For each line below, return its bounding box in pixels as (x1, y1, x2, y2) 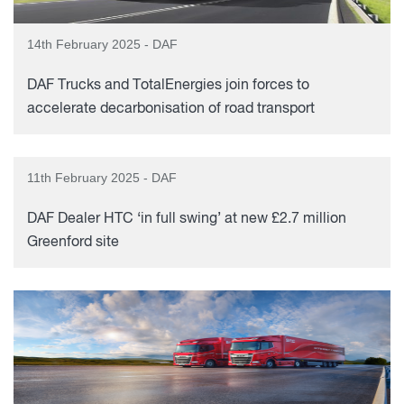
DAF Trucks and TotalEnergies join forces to (27, 78, 309, 93)
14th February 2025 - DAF (27, 37, 178, 51)
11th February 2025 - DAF (27, 170, 177, 185)
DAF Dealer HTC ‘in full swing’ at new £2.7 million (27, 212, 346, 226)
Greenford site (27, 235, 119, 250)
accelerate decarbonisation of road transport (27, 102, 315, 116)
